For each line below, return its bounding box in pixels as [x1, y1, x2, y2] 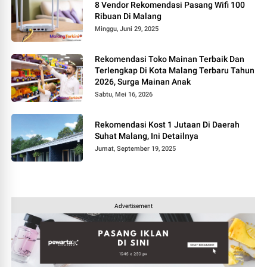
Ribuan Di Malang [95, 11, 162, 21]
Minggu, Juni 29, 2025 [95, 25, 159, 33]
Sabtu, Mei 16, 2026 [95, 91, 153, 99]
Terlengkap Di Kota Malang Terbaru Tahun [95, 66, 255, 76]
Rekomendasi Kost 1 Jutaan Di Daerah [95, 120, 240, 130]
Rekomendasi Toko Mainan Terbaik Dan [95, 54, 245, 64]
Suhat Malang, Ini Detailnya [95, 131, 199, 141]
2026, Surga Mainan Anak [95, 77, 191, 87]
